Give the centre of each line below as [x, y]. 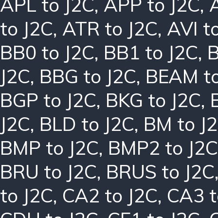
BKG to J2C [153, 100]
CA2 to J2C [110, 195]
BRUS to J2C [160, 171]
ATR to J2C [110, 28]
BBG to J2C [88, 76]
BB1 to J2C [151, 52]
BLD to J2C [87, 124]
